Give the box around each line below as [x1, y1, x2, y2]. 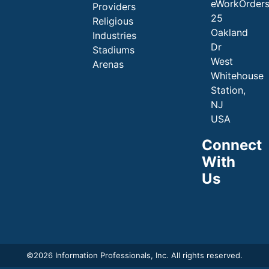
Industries [92, 29, 136, 42]
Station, [210, 84, 246, 97]
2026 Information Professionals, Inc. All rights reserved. [34, 250, 243, 261]
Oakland [210, 26, 248, 39]
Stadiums [92, 44, 134, 56]
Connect [201, 136, 262, 154]
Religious [92, 15, 133, 28]
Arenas [92, 58, 124, 71]
